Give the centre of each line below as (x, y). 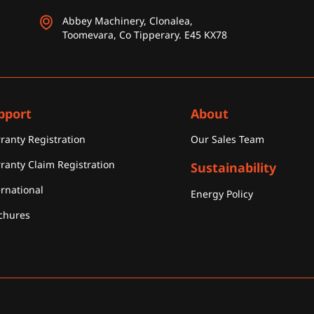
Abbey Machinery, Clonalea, (128, 20)
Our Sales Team (227, 139)
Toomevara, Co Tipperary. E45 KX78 (145, 34)
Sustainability (233, 168)
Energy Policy (221, 193)
